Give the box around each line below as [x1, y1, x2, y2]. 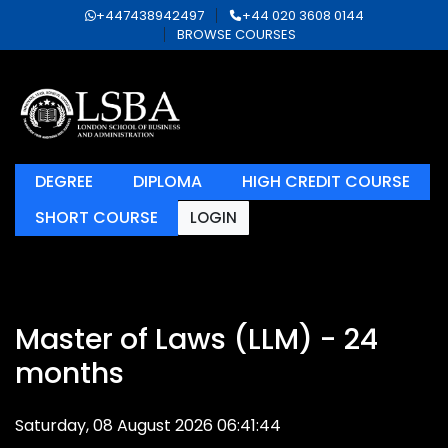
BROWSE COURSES [177, 25, 296, 44]
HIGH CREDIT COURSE [242, 170, 410, 193]
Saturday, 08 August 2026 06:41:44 [15, 414, 281, 437]
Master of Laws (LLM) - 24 [15, 319, 378, 359]
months [15, 353, 124, 393]
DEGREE [35, 170, 93, 193]
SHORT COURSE [35, 206, 158, 229]
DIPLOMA [133, 170, 202, 193]
